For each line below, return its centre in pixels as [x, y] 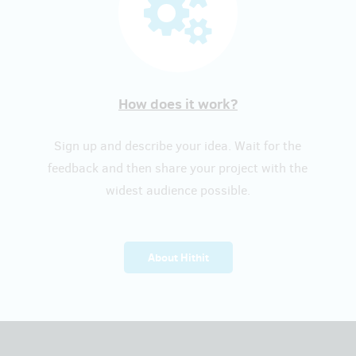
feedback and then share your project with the [178, 168]
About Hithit [178, 257]
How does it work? [178, 104]
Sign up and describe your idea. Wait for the [178, 146]
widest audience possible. [178, 190]
